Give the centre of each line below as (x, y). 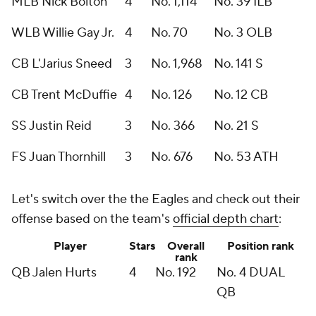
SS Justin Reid (51, 126)
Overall (186, 246)
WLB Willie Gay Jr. (63, 33)
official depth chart (226, 219)
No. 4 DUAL (250, 273)
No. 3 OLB (243, 33)
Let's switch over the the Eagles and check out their (156, 199)
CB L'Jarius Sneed (62, 64)
